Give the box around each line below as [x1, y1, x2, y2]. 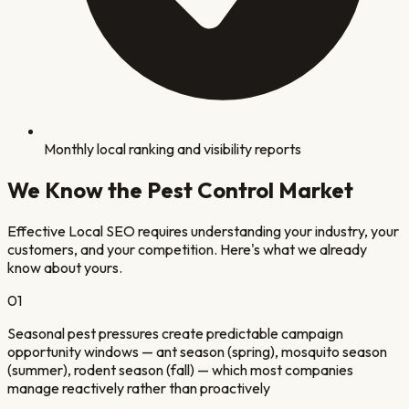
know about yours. [7, 258, 122, 278]
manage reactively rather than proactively [7, 379, 270, 398]
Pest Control [147, 176, 274, 204]
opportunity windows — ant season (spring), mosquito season [7, 342, 387, 362]
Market [274, 176, 353, 204]
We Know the [7, 176, 147, 204]
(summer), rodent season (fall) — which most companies [7, 361, 353, 380]
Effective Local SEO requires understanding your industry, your [7, 222, 399, 241]
